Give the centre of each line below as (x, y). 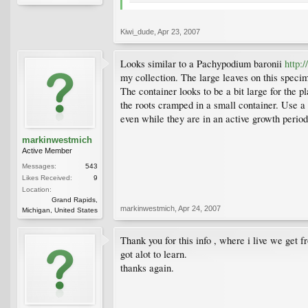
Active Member (47, 150)
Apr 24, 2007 (199, 208)
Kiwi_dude (137, 31)
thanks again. (147, 267)
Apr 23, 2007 (179, 31)
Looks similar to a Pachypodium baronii (202, 63)
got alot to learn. (154, 254)
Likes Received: (47, 177)
